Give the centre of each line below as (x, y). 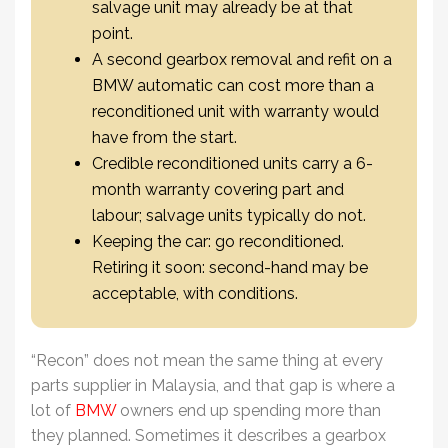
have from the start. (164, 137)
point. (112, 33)
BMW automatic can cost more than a (233, 85)
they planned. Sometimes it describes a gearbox (208, 435)
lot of (53, 410)
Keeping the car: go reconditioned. (218, 241)
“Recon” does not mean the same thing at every (207, 360)
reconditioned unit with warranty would (235, 111)
